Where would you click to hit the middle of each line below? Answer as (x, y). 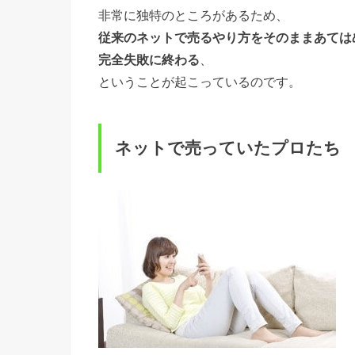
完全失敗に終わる (149, 60)
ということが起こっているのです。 (200, 82)
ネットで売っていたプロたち (228, 149)
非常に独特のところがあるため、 (193, 15)
